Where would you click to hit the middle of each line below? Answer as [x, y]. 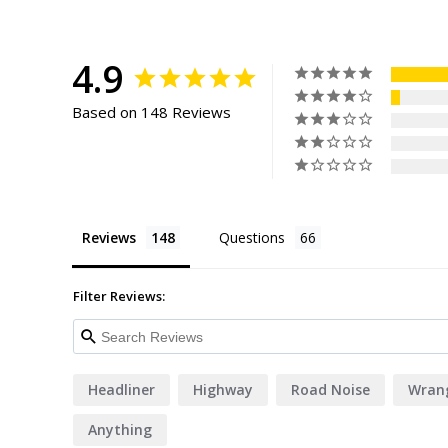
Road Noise [330, 390]
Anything [120, 430]
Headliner [121, 390]
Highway [223, 390]
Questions [252, 238]
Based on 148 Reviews [151, 112]
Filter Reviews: [119, 296]
